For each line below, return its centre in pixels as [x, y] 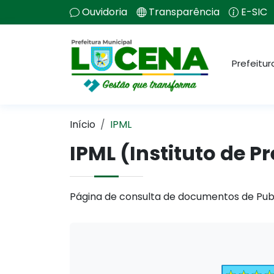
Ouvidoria [105, 12]
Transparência [184, 12]
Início [83, 124]
